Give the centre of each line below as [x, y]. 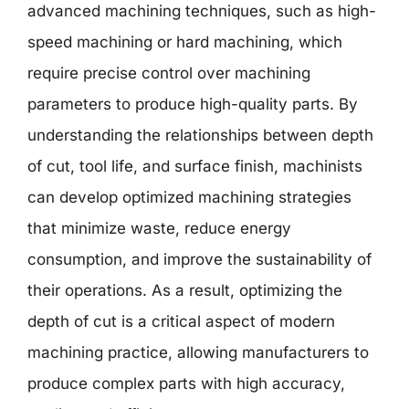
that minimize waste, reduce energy [159, 228]
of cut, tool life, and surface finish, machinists [195, 166]
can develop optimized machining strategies [189, 197]
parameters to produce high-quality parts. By [193, 104]
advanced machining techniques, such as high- [202, 11]
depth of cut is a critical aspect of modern [181, 321]
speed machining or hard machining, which [185, 42]
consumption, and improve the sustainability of [199, 259]
